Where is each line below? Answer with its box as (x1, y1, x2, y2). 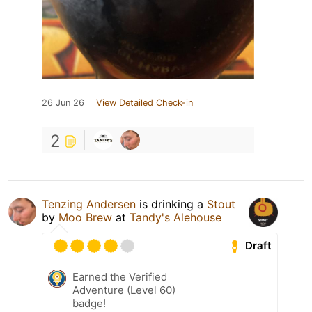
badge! (72, 296, 106, 310)
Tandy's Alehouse (130, 210, 221, 224)
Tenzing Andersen (42, 196, 136, 211)
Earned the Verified (72, 270, 167, 283)
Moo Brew (58, 210, 112, 224)
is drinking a (136, 196, 207, 211)
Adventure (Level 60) (72, 283, 175, 297)
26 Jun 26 (42, 97, 84, 108)
